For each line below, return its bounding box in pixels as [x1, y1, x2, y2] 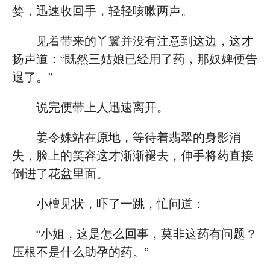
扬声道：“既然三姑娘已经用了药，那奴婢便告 [12, 52, 257, 66]
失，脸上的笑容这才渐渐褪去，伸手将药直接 [12, 149, 253, 162]
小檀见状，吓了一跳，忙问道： [36, 197, 205, 210]
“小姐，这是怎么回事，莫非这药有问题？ [36, 227, 257, 240]
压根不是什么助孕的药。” [12, 245, 149, 259]
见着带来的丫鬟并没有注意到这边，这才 [36, 34, 253, 48]
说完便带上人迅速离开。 [36, 101, 169, 114]
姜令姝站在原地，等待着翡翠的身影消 [36, 131, 241, 144]
